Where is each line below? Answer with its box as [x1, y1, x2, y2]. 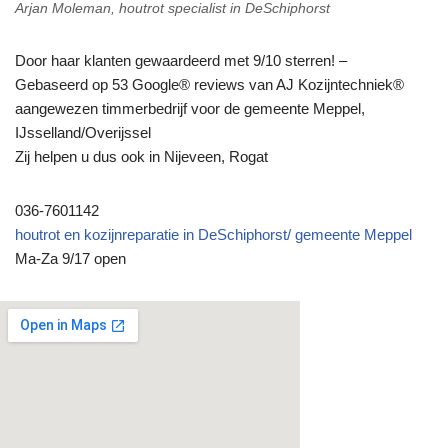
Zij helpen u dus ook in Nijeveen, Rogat [15, 147, 272, 165]
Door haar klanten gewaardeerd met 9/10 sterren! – [15, 51, 347, 69]
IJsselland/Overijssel [15, 123, 151, 141]
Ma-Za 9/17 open [15, 249, 126, 267]
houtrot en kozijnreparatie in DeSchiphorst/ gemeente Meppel [15, 225, 412, 243]
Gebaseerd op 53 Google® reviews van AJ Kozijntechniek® [15, 75, 404, 93]
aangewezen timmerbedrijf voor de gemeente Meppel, [15, 99, 365, 117]
